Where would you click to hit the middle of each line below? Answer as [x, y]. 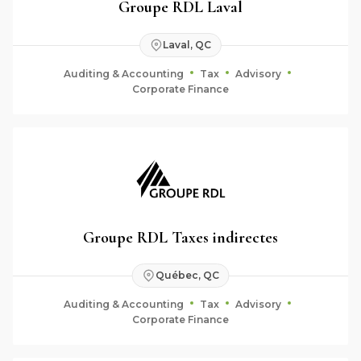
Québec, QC [187, 275]
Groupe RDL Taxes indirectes [180, 237]
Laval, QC [187, 45]
